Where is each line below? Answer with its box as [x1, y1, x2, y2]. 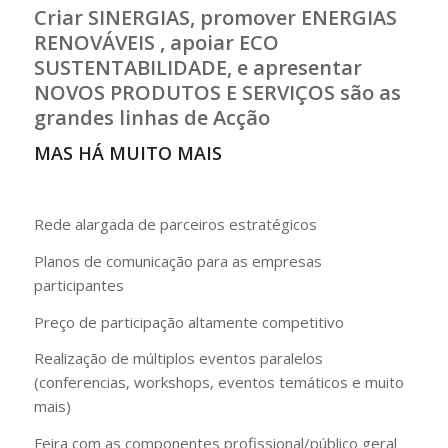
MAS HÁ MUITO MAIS [33, 140, 222, 165]
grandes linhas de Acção [33, 103, 270, 131]
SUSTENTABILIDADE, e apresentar [33, 53, 362, 81]
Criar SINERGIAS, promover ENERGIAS [33, 3, 397, 31]
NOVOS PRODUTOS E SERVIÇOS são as [33, 78, 401, 106]
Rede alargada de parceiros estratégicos [33, 214, 317, 235]
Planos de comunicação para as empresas [33, 250, 322, 271]
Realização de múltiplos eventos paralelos [33, 348, 323, 369]
